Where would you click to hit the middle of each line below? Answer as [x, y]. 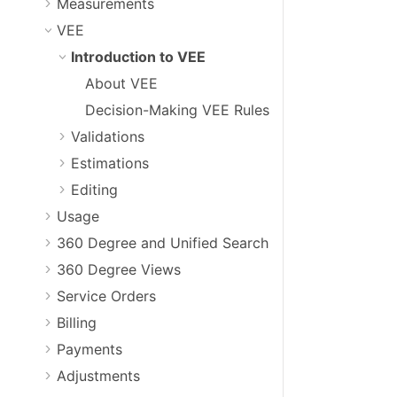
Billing [77, 322]
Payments [90, 349]
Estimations [110, 163]
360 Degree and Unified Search [163, 242]
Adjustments [98, 375]
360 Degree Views [119, 269]
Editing [94, 189]
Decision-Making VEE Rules [177, 109]
